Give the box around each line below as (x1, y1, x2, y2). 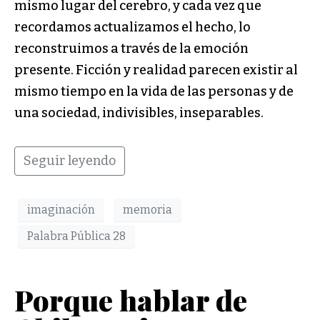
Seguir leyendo (24, 153, 116, 169)
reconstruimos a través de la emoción (14, 41, 249, 57)
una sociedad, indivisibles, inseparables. (14, 105, 264, 121)
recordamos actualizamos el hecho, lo (14, 19, 251, 36)
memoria (123, 203, 172, 217)
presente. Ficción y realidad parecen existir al (14, 62, 298, 79)
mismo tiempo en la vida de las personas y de (14, 84, 294, 100)
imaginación (27, 203, 95, 217)
